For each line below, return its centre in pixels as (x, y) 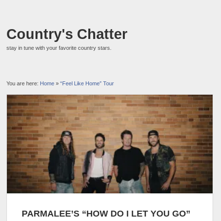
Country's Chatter (67, 34)
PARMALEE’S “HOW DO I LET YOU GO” (106, 213)
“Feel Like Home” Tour (87, 83)
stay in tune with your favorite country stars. (59, 48)
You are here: (23, 83)
